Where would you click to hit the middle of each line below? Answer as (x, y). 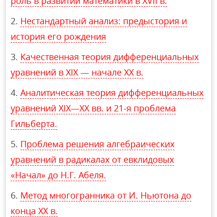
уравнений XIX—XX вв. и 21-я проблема (93, 108)
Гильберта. (34, 124)
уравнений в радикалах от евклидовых (93, 160)
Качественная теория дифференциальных (110, 57)
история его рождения (59, 37)
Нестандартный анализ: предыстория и (104, 21)
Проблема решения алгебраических (98, 144)
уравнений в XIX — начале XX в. (77, 72)
